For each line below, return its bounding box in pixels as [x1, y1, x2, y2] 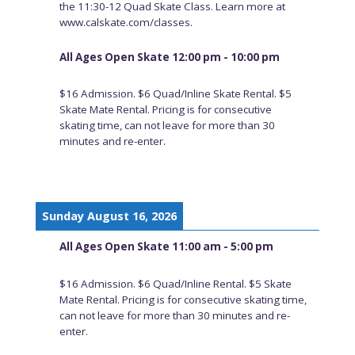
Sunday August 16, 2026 [41, 208, 177, 223]
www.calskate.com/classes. [59, 15, 193, 30]
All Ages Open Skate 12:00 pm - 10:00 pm [59, 49, 280, 64]
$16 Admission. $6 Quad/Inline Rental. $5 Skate [59, 276, 292, 291]
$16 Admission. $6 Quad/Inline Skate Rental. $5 [59, 86, 292, 101]
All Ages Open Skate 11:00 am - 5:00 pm [59, 239, 273, 254]
